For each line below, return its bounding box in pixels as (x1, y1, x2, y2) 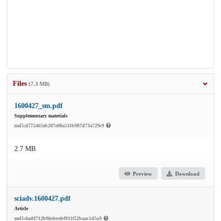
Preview (133, 170, 152, 177)
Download (175, 170, 199, 177)
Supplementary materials (14, 113, 68, 119)
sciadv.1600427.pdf (14, 195, 71, 203)
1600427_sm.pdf (14, 102, 63, 110)
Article (14, 206, 28, 212)
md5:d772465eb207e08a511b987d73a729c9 (14, 123, 106, 129)
